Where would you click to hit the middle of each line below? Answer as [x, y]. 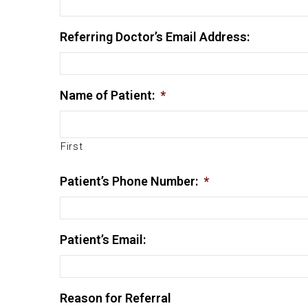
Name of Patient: [107, 95]
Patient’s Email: [103, 240]
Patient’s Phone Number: [129, 181]
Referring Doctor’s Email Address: [155, 37]
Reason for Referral [115, 298]
